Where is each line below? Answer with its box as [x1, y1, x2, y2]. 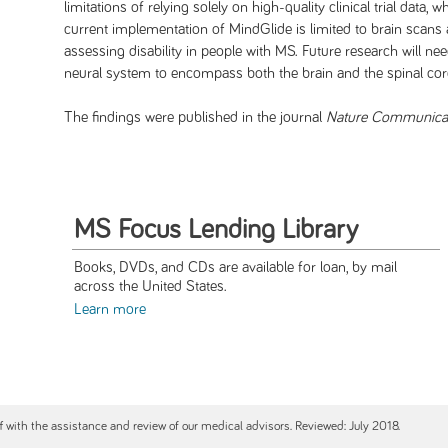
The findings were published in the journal [64, 110, 326, 125]
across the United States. [74, 279, 227, 294]
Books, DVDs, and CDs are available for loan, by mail [74, 260, 397, 275]
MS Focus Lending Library [74, 216, 358, 244]
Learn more [74, 302, 146, 317]
